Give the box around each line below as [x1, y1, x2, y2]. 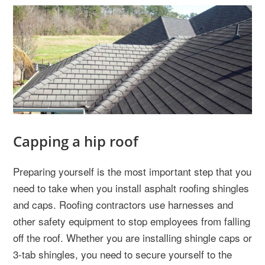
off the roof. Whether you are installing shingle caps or [13, 230, 252, 245]
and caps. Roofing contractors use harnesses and [13, 196, 233, 212]
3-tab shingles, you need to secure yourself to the [13, 246, 232, 261]
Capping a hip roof [13, 131, 138, 151]
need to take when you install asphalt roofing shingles [13, 180, 249, 195]
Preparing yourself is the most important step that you [13, 163, 251, 179]
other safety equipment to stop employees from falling [13, 213, 250, 228]
